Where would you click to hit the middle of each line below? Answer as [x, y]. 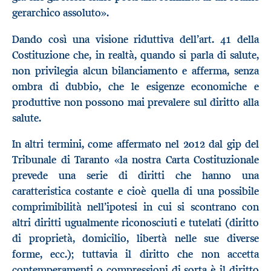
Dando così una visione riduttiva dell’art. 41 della [135, 39]
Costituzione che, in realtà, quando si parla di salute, [135, 55]
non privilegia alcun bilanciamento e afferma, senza [135, 70]
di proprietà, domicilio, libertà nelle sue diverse [135, 239]
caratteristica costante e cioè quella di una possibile [135, 191]
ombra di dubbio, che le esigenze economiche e [135, 86]
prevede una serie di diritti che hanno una [135, 176]
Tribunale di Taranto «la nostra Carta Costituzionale [135, 160]
